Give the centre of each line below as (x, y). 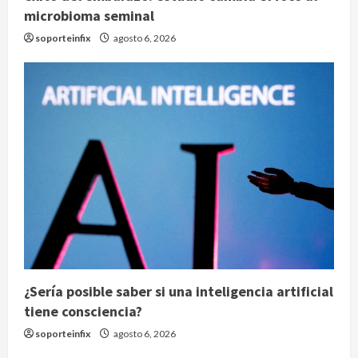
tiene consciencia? (83, 311)
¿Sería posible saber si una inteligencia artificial (179, 291)
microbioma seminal (89, 16)
